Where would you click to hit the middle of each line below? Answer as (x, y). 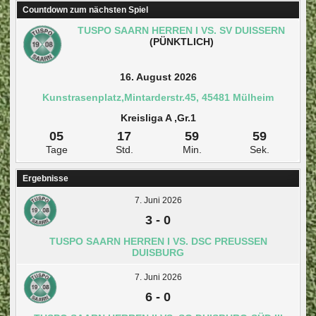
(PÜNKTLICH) (181, 41)
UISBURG (154, 252)
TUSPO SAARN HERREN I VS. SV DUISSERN (181, 30)
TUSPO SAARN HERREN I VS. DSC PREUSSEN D (158, 241)
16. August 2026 (158, 77)
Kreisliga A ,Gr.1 (158, 117)
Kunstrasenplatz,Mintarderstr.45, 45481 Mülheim (158, 97)
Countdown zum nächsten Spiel (85, 10)
